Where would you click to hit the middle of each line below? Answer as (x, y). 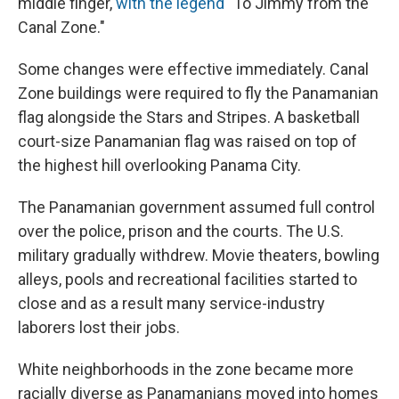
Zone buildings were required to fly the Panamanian (198, 93)
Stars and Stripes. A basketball (253, 117)
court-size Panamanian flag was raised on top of (187, 141)
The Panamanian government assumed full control (196, 207)
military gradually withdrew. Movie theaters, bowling (199, 255)
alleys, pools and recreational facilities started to (187, 279)
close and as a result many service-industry (171, 303)
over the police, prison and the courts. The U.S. (181, 231)
